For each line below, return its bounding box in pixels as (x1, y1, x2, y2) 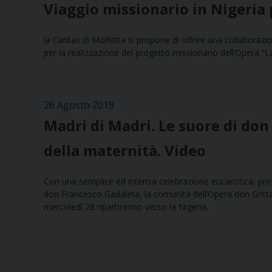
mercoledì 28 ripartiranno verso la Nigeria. (44, 201, 208, 213)
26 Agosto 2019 (44, 98, 114, 112)
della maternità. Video (44, 140, 206, 161)
